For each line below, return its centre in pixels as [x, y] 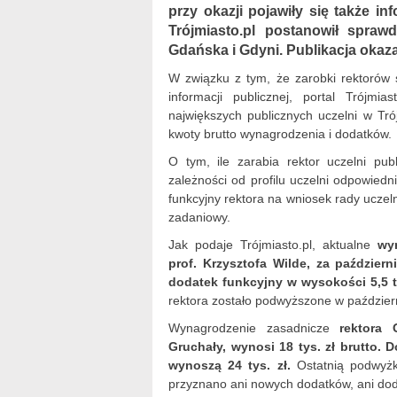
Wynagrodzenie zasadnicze [254, 328]
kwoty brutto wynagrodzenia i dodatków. [280, 134]
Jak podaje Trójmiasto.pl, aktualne [273, 245]
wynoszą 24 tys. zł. [230, 365]
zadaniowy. [199, 217]
